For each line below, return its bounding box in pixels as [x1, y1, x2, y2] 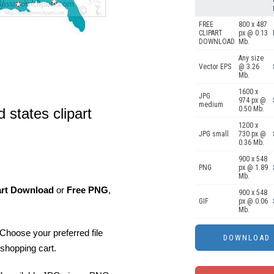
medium [199, 100, 223, 109]
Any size [239, 54, 264, 62]
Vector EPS [199, 62, 231, 71]
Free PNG [67, 185, 108, 195]
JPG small [199, 130, 229, 138]
